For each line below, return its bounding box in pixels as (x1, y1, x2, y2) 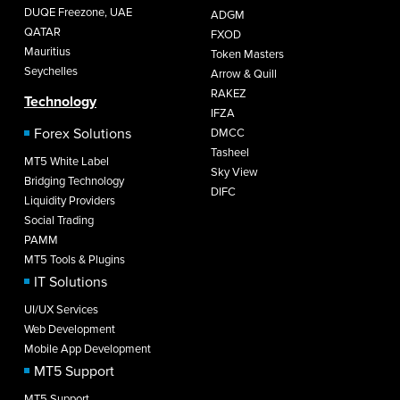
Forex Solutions (34, 124, 131, 143)
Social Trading (24, 212, 94, 228)
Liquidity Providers (24, 193, 115, 208)
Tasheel (211, 145, 249, 160)
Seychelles (24, 63, 78, 79)
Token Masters (211, 46, 284, 62)
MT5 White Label (24, 154, 109, 169)
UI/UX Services (24, 302, 98, 317)
